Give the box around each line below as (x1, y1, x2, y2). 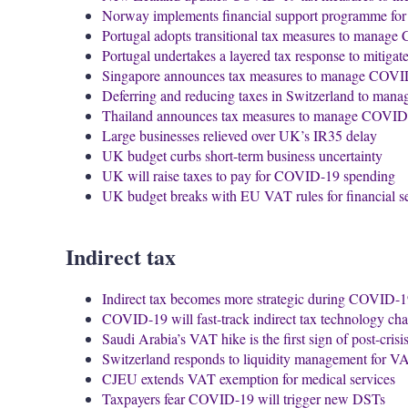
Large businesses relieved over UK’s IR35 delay (102, 126, 377, 146)
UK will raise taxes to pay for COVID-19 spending (102, 166, 395, 186)
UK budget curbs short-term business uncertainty (102, 146, 382, 166)
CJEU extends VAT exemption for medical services (102, 369, 395, 389)
